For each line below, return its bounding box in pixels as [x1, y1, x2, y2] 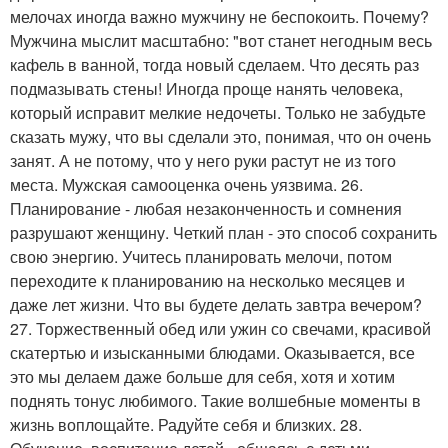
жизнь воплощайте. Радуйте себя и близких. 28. [10, 412, 362, 436]
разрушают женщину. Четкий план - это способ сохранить [10, 220, 437, 244]
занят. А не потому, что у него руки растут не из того [10, 148, 396, 172]
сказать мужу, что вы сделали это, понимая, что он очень [10, 124, 431, 148]
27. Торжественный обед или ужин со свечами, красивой [10, 316, 431, 340]
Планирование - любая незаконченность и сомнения [10, 196, 402, 220]
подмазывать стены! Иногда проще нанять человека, [10, 76, 403, 100]
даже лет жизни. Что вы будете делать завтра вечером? [10, 292, 422, 316]
